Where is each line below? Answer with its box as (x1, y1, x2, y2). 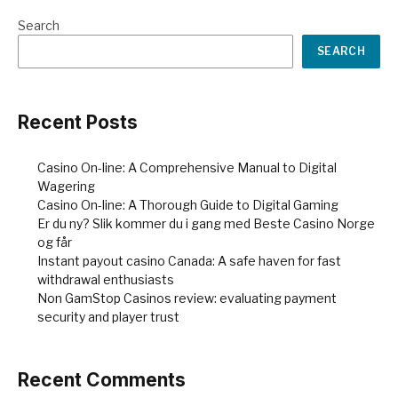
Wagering (37, 179, 95, 195)
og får (37, 235, 72, 251)
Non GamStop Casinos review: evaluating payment (37, 291, 337, 306)
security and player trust (37, 309, 179, 325)
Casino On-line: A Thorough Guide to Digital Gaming (37, 197, 338, 213)
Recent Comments (18, 369, 186, 392)
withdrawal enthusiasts (37, 272, 174, 288)
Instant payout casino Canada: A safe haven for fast (37, 253, 341, 269)
